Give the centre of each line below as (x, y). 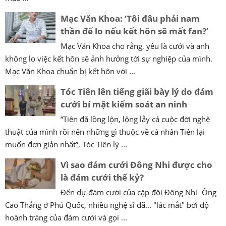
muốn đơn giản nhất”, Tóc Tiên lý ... (66, 144)
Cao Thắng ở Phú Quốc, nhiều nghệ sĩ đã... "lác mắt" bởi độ (107, 205)
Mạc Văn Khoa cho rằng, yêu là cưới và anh (135, 46)
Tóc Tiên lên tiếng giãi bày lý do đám (137, 91)
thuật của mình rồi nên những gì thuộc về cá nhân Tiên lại (105, 131)
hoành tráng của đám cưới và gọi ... (66, 217)
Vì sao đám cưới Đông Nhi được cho (136, 164)
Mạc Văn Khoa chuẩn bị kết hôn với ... (70, 71)
